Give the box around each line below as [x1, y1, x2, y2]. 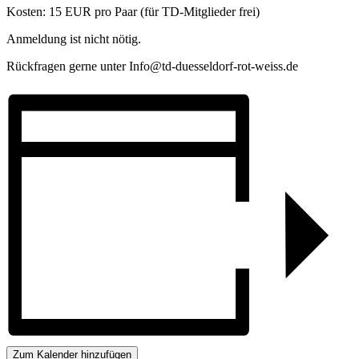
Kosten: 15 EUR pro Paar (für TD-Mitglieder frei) [6, 5, 260, 19]
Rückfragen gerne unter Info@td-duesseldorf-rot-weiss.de [6, 59, 298, 74]
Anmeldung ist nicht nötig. [6, 32, 141, 46]
